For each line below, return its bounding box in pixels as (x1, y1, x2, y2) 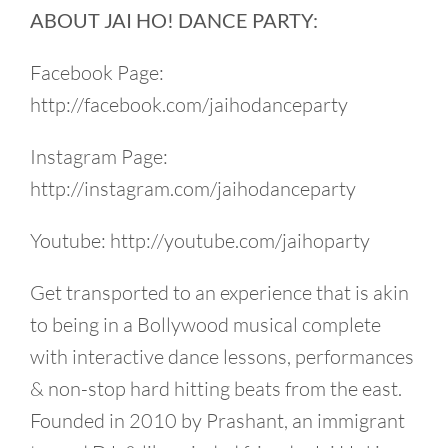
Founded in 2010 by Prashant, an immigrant (30, 408, 405, 433)
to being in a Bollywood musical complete (30, 312, 381, 337)
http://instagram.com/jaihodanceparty (30, 176, 356, 201)
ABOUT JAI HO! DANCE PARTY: (30, 8, 318, 32)
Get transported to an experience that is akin (30, 280, 409, 305)
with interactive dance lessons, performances (30, 344, 414, 369)
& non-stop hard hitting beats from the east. (30, 376, 402, 401)
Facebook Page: (30, 60, 164, 85)
